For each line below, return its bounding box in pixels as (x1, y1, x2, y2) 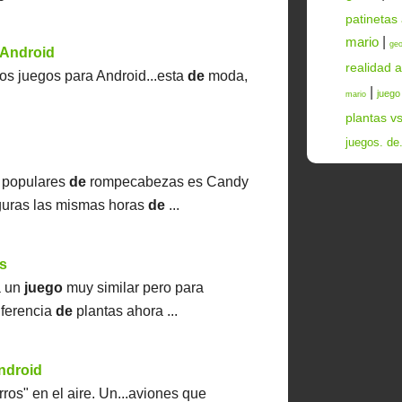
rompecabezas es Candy (86, 174, 249, 190)
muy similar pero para (63, 280, 205, 296)
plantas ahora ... (73, 303, 179, 319)
